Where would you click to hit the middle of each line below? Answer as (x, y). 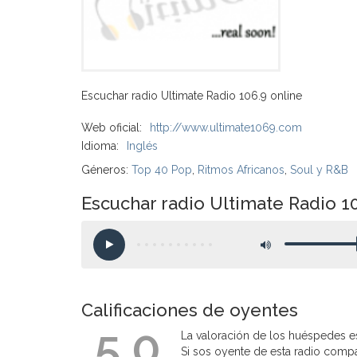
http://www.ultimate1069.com (226, 127)
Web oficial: (112, 127)
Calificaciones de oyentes (190, 310)
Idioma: (100, 146)
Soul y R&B (319, 170)
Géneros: (106, 170)
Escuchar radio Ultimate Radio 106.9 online (192, 96)
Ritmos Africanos (241, 170)
